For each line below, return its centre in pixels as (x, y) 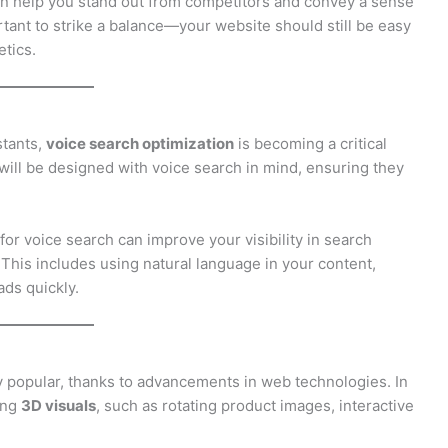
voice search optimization (140, 143)
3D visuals (58, 405)
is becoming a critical (310, 143)
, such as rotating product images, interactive (255, 405)
